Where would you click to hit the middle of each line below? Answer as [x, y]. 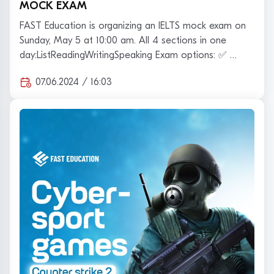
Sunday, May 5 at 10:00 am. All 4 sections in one [123, 40]
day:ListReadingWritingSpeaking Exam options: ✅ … [128, 55]
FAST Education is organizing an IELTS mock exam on [133, 25]
